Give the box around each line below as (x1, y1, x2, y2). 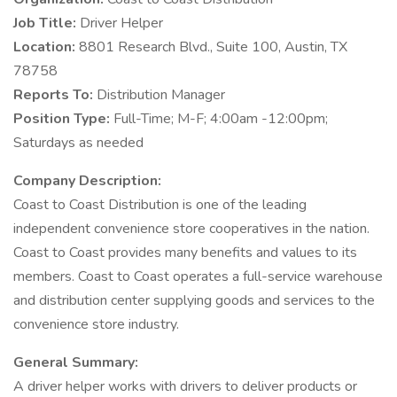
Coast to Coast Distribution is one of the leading (13, 195, 307, 214)
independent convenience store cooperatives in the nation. (13, 219, 370, 238)
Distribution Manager (97, 85, 225, 105)
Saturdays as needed (13, 133, 144, 152)
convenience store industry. (13, 315, 179, 334)
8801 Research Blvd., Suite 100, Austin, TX (79, 37, 347, 57)
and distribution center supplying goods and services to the (13, 291, 375, 310)
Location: (13, 37, 79, 57)
